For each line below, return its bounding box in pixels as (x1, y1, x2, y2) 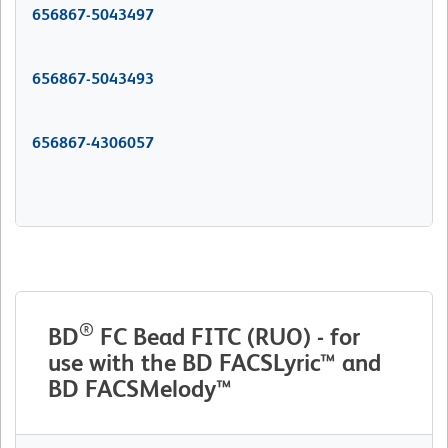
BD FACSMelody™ (48, 375, 232, 403)
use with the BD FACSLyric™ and (48, 349, 381, 377)
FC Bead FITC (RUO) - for (94, 323, 360, 351)
